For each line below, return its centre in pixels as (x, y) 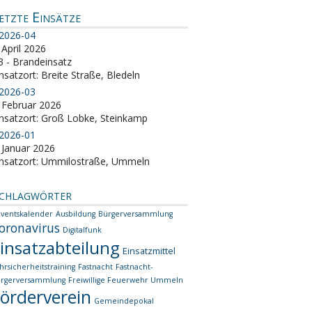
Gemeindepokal (124, 301)
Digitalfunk (83, 229)
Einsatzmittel (149, 250)
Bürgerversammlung (136, 213)
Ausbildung (76, 213)
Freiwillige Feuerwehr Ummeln (126, 280)
